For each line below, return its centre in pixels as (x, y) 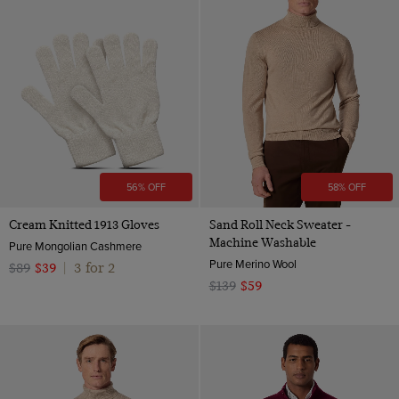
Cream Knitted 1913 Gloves (84, 224)
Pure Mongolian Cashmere (75, 245)
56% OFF (147, 187)
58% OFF (346, 187)
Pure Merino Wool (252, 263)
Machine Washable (262, 242)
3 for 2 (94, 267)
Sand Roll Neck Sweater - (280, 224)
